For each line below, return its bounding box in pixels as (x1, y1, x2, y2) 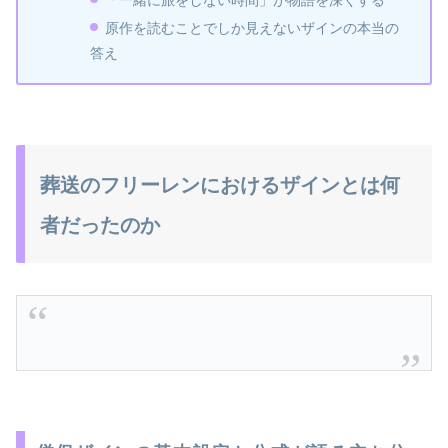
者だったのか (40, 213, 160, 236)
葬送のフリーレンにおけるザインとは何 (40, 173, 400, 196)
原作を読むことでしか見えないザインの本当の (105, 19, 400, 36)
